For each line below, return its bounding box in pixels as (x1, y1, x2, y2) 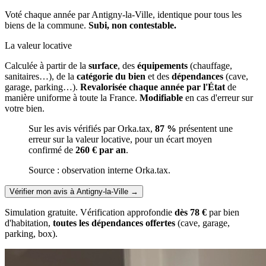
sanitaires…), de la (5, 71, 77, 81)
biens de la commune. (5, 20, 88, 30)
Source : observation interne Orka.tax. (28, 164, 170, 175)
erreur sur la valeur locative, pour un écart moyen (28, 134, 212, 144)
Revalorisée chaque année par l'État (80, 81, 225, 92)
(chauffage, (188, 60, 232, 71)
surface (88, 60, 118, 71)
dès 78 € (175, 207, 207, 217)
